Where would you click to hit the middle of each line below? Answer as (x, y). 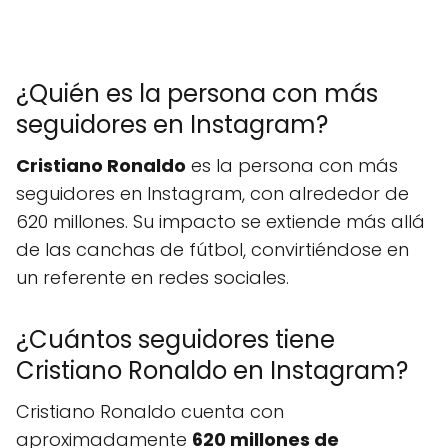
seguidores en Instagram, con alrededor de (212, 193)
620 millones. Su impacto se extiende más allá (220, 221)
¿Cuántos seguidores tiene (175, 339)
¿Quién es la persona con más (197, 93)
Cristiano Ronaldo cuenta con (150, 411)
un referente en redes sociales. (152, 277)
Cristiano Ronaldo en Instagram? (212, 370)
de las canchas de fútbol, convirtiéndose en (212, 249)
